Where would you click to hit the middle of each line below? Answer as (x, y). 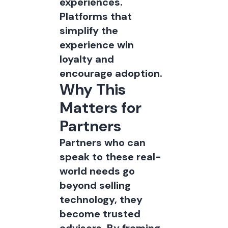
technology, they (101, 199)
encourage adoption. (111, 73)
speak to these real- (110, 157)
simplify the (89, 31)
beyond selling (95, 185)
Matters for (100, 108)
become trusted (100, 214)
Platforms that (95, 16)
